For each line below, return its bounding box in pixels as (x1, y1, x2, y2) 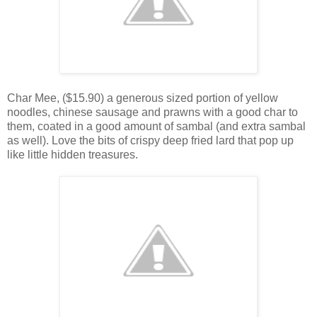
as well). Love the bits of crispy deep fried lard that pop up (7, 134, 294, 146)
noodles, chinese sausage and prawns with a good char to (7, 105, 298, 118)
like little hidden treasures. (7, 148, 138, 161)
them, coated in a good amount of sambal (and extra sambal (7, 120, 306, 132)
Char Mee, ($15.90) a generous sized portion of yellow (7, 91, 278, 104)
